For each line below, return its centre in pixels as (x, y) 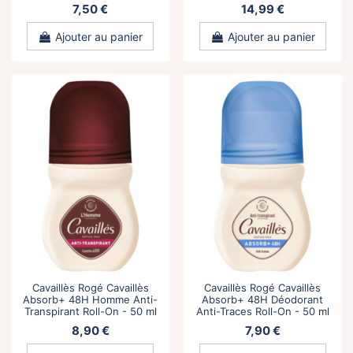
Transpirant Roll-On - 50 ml (90, 312)
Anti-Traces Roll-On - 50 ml (262, 312)
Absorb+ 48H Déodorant (263, 300)
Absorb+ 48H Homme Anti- (91, 300)
